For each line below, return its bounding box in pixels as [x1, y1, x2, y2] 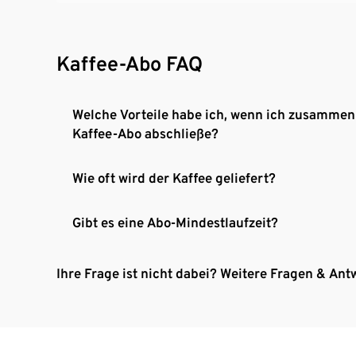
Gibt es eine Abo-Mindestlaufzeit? [72, 214, 278, 230]
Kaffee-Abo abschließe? [72, 125, 219, 141]
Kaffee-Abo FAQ [56, 51, 203, 75]
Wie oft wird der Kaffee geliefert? [72, 169, 276, 186]
